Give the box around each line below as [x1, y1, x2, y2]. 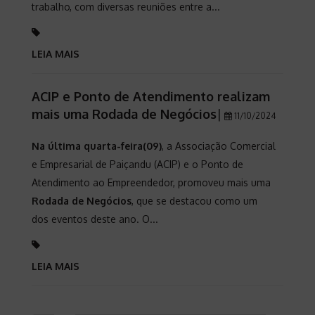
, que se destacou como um [131, 195, 257, 207]
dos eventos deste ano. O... [32, 213, 158, 225]
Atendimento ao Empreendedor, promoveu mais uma [32, 176, 271, 188]
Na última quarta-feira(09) [32, 140, 162, 152]
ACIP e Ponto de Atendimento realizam [32, 89, 270, 104]
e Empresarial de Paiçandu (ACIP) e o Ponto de [32, 158, 243, 170]
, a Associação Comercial [162, 140, 276, 152]
